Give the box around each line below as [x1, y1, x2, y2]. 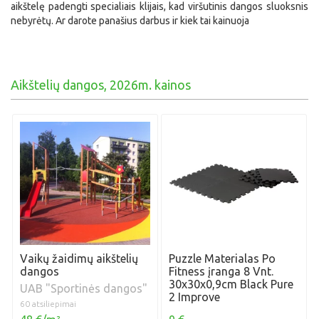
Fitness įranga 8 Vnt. [169, 265, 274, 278]
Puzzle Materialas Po [169, 252, 276, 266]
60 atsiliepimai [20, 299, 77, 309]
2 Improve [169, 291, 221, 304]
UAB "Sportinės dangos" [20, 282, 148, 296]
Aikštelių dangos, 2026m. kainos [11, 78, 191, 92]
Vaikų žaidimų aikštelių [20, 252, 139, 266]
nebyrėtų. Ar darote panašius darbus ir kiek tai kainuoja [11, 15, 249, 26]
